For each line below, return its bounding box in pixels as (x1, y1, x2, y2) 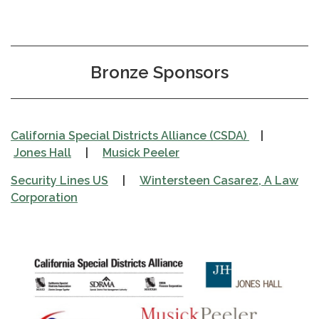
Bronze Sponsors (90, 61, 229, 83)
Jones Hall (14, 145, 71, 159)
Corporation (11, 190, 78, 204)
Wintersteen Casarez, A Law (140, 173, 298, 187)
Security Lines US (11, 173, 108, 187)
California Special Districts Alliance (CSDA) (11, 128, 249, 142)
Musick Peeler (103, 145, 179, 159)
